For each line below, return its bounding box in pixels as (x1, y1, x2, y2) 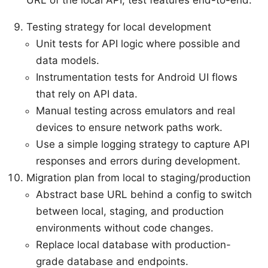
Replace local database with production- (36, 238, 231, 251)
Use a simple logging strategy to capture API (36, 138, 249, 150)
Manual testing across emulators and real (36, 104, 235, 117)
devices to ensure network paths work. (36, 121, 223, 133)
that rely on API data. (36, 87, 138, 100)
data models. (36, 54, 99, 66)
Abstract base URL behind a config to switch (36, 188, 252, 200)
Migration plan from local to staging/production (26, 171, 251, 184)
